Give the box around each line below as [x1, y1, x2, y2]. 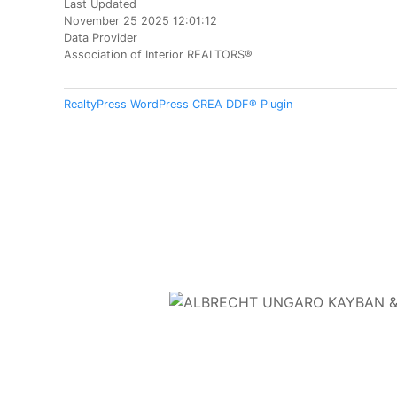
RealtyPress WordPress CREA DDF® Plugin [64, 97, 292, 112]
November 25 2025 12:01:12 [64, 14, 217, 28]
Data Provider [64, 31, 137, 45]
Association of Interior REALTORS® [64, 48, 253, 62]
